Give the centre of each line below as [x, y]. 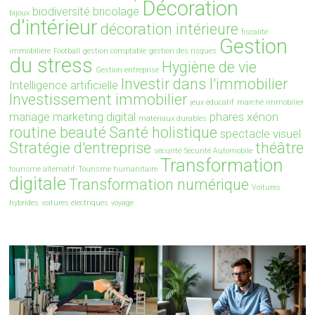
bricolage [116, 12]
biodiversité [62, 12]
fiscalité [255, 32]
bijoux [20, 13]
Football [67, 51]
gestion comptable [115, 51]
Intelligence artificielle [64, 85]
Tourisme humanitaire [118, 169]
